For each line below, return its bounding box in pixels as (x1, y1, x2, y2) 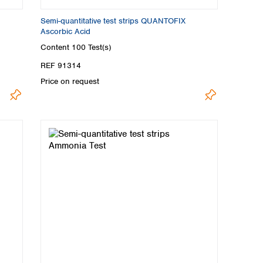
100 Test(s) (72, 42, 111, 53)
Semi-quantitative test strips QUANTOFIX (41, 15, 186, 26)
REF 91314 (41, 60, 81, 71)
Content (41, 42, 72, 53)
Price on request (41, 76, 99, 87)
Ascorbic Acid (41, 26, 90, 36)
